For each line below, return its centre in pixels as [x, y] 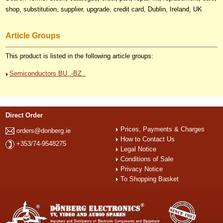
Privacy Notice [142, 169]
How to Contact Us [148, 139]
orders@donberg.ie [44, 130]
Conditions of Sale [147, 159]
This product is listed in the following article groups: [80, 56]
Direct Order [24, 115]
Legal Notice [139, 149]
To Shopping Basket [150, 179]
